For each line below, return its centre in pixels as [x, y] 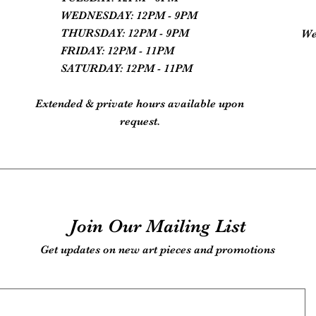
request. [140, 121]
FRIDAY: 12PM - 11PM [118, 51]
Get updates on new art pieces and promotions [158, 250]
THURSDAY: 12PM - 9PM [125, 33]
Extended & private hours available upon [140, 104]
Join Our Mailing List [158, 226]
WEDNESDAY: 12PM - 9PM [129, 16]
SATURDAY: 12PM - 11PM [127, 68]
